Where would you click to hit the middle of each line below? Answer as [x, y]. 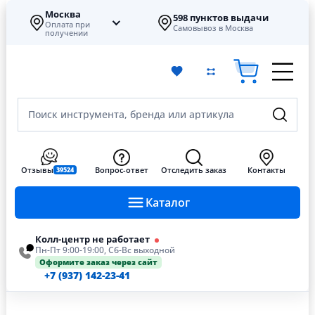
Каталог [167, 202]
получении [66, 32]
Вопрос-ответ [121, 169]
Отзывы [37, 169]
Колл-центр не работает [94, 239]
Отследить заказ [194, 169]
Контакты [266, 169]
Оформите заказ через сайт [98, 262]
